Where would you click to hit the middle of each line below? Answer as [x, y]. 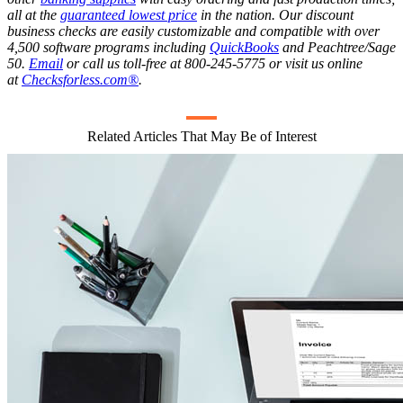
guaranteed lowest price [129, 14]
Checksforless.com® [80, 79]
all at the [34, 14]
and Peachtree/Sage [337, 47]
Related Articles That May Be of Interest [201, 136]
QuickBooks [244, 47]
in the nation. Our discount [275, 14]
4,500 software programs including [108, 47]
